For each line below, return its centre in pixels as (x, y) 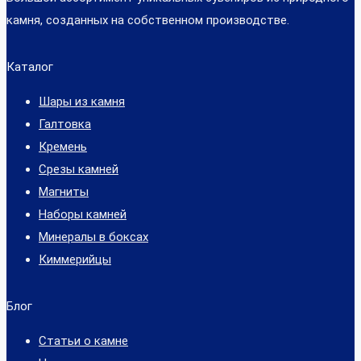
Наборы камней (83, 214)
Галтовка (65, 124)
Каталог (30, 66)
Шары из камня (82, 101)
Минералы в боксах (93, 237)
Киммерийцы (75, 259)
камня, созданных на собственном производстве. (148, 20)
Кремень (63, 146)
